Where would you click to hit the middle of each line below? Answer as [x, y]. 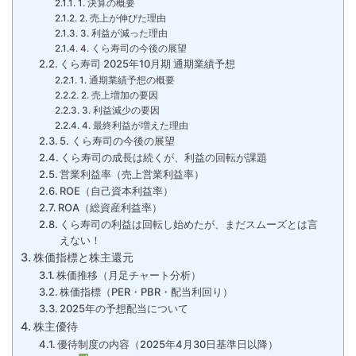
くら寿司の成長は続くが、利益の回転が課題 [164, 157]
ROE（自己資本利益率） [117, 191]
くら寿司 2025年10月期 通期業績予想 [148, 64]
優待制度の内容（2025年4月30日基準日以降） [168, 344]
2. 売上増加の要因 [119, 95]
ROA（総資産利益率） [110, 207]
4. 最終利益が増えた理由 [135, 126]
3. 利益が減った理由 [124, 33]
